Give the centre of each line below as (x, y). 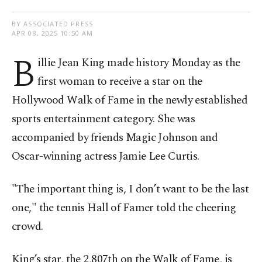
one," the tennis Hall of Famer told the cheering (124, 208)
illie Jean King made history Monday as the (139, 63)
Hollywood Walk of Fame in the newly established (130, 101)
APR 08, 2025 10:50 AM (53, 33)
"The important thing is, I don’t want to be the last (130, 189)
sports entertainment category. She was (104, 119)
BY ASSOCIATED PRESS (52, 24)
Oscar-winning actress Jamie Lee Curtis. (106, 157)
